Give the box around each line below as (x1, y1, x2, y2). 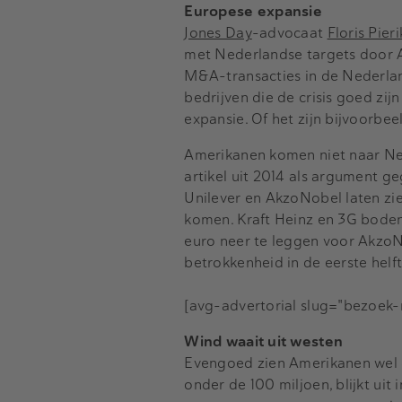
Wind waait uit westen (184, 331, 344, 351)
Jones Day (184, 22, 252, 42)
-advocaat (251, 22, 328, 42)
